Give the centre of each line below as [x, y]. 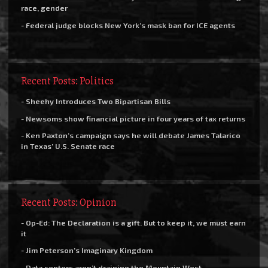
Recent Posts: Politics [67, 81]
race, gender [44, 8]
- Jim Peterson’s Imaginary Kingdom [87, 250]
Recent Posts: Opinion [69, 202]
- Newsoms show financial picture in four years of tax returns [133, 118]
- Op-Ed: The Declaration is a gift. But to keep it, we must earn [133, 222]
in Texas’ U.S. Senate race [68, 146]
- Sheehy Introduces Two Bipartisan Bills [96, 101]
